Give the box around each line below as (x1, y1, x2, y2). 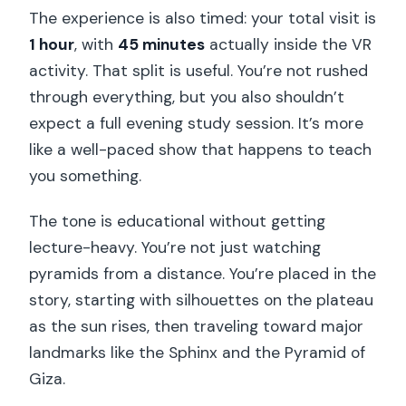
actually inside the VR (205, 34, 372, 54)
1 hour (29, 34, 75, 54)
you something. (29, 166, 142, 186)
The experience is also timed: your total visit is (29, 8, 377, 28)
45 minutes (118, 34, 206, 54)
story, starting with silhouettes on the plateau (29, 290, 374, 310)
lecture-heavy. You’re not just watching (29, 237, 322, 257)
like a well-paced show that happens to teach (29, 140, 372, 159)
